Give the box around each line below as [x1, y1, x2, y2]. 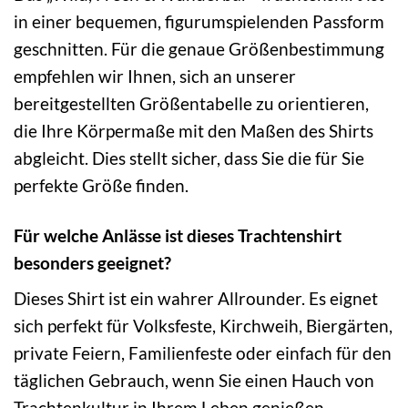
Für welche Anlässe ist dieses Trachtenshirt [14, 224, 342, 246]
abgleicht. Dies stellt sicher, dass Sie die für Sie [14, 147, 364, 168]
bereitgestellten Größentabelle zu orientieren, [14, 92, 369, 114]
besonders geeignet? [14, 251, 171, 273]
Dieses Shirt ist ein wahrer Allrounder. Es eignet [14, 288, 378, 310]
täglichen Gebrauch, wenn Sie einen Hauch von [14, 370, 374, 392]
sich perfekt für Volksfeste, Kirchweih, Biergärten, [14, 315, 393, 337]
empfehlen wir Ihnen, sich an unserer [14, 65, 296, 87]
